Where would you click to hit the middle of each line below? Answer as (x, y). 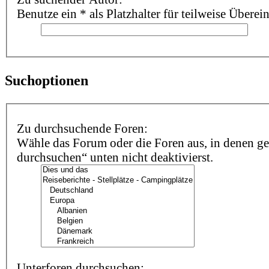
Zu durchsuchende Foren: (82, 128)
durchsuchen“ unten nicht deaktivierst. (115, 157)
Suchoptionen (47, 80)
